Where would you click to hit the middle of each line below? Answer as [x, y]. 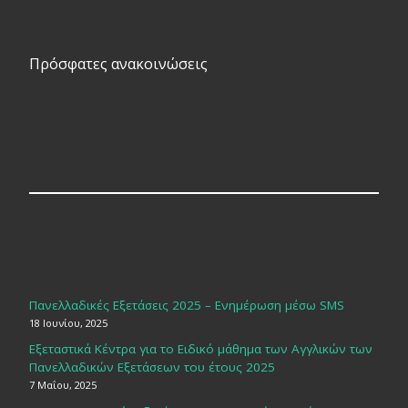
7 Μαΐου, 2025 [62, 385]
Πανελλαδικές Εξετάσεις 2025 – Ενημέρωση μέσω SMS [186, 305]
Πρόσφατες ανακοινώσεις [118, 64]
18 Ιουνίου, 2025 [68, 322]
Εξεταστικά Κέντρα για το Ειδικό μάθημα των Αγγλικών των [200, 349]
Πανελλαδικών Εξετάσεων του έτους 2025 [152, 367]
